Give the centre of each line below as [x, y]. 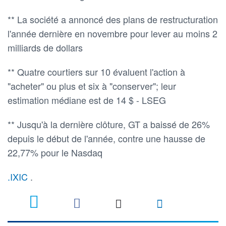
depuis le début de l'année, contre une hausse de [106, 138]
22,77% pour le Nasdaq [55, 152]
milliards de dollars [45, 47]
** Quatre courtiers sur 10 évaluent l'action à [96, 71]
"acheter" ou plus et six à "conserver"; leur [92, 86]
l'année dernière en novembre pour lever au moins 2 [112, 33]
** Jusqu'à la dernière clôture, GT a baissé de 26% [109, 124]
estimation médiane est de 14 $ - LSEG [87, 100]
